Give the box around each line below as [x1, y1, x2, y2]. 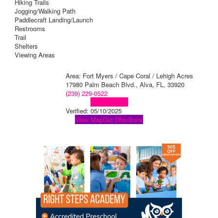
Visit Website [90, 97, 128, 107]
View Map [75, 115, 103, 125]
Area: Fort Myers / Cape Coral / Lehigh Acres [65, 71, 193, 81]
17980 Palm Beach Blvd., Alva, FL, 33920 [65, 80, 184, 90]
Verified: [65, 106, 91, 116]
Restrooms [15, 24, 45, 34]
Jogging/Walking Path [15, 6, 75, 16]
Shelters [15, 41, 38, 51]
